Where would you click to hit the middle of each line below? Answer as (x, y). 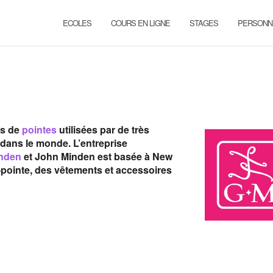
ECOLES (77, 23)
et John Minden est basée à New (97, 156)
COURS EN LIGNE (140, 23)
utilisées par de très (103, 129)
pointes (39, 129)
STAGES (204, 23)
